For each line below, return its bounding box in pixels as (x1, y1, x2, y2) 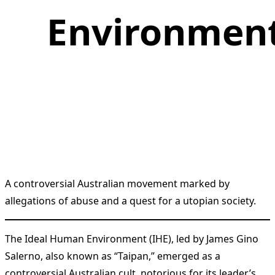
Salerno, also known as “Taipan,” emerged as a (5, 249, 220, 263)
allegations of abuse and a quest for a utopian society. (5, 194, 256, 208)
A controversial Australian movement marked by (5, 177, 230, 191)
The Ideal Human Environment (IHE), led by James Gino (5, 232, 258, 246)
